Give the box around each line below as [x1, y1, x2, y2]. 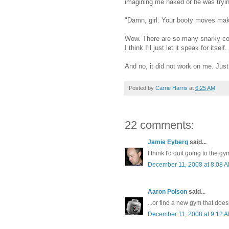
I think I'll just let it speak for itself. [125, 44, 227, 52]
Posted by [129, 85, 155, 91]
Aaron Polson [148, 188, 187, 196]
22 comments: [125, 119, 194, 132]
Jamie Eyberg [148, 139, 188, 146]
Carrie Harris [155, 85, 188, 91]
